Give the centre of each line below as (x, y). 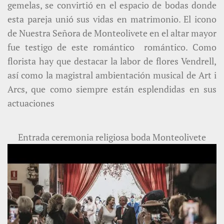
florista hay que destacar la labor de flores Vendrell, (112, 61)
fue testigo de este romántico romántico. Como (112, 47)
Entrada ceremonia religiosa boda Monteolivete (112, 137)
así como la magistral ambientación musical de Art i (112, 75)
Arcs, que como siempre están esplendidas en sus (112, 89)
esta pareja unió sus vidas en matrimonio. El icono (112, 19)
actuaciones (31, 103)
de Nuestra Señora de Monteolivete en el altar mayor (112, 33)
